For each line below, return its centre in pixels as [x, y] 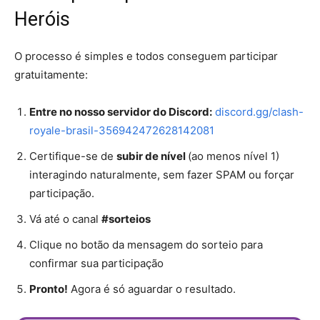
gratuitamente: [51, 75]
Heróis [42, 20]
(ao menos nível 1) [234, 156]
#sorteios [126, 219]
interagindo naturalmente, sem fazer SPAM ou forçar [162, 175]
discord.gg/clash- [259, 112]
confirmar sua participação [96, 264]
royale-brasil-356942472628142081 [122, 131]
